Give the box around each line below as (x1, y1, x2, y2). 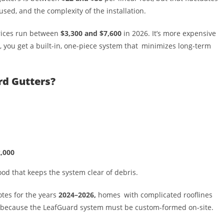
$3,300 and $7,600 (60, 28, 121, 38)
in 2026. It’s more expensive (121, 28, 216, 38)
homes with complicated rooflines (96, 189, 212, 199)
